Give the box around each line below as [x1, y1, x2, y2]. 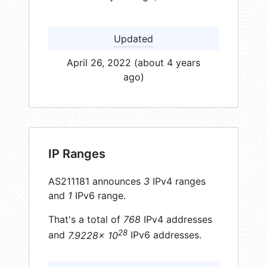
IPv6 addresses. [128, 229, 201, 241]
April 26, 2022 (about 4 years [67, 56, 200, 69]
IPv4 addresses [141, 213, 212, 226]
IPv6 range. [72, 190, 126, 202]
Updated [114, 32, 153, 45]
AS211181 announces [48, 175, 144, 188]
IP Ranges [48, 147, 105, 162]
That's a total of [48, 213, 123, 226]
